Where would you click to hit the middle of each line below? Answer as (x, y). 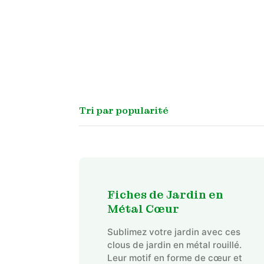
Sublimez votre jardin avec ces (174, 232)
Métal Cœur (143, 209)
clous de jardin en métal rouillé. (174, 245)
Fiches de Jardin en (165, 195)
